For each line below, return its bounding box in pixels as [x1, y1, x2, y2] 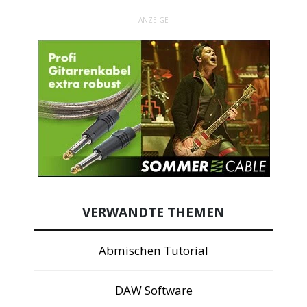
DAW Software [114, 282, 193, 298]
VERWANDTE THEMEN [82, 203, 225, 221]
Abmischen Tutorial [99, 242, 208, 258]
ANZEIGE [138, 15, 169, 25]
